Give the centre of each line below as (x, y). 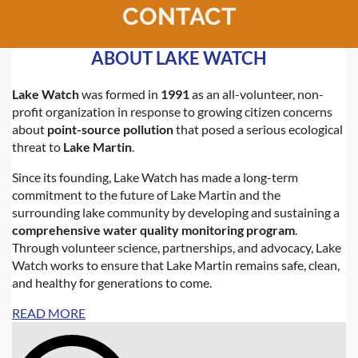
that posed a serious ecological (258, 129)
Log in (330, 52)
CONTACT (179, 17)
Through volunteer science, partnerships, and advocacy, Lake (177, 247)
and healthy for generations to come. (112, 282)
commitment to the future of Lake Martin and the (146, 194)
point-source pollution (110, 129)
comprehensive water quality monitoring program (153, 229)
